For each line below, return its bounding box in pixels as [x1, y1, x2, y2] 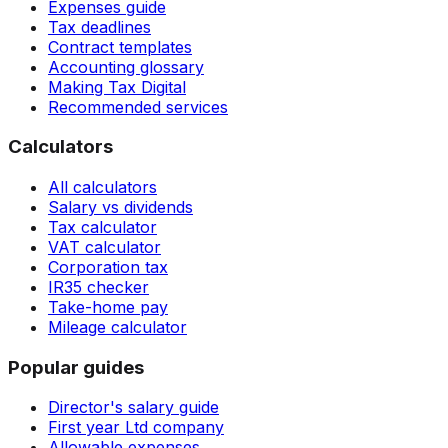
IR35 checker [48, 277, 149, 297]
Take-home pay [48, 297, 168, 317]
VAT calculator [48, 237, 161, 257]
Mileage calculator [48, 317, 187, 337]
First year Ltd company [48, 417, 224, 438]
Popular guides [8, 355, 144, 379]
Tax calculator [48, 217, 157, 237]
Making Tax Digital [48, 76, 186, 97]
